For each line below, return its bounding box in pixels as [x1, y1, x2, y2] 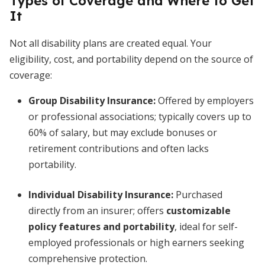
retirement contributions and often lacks [28, 142, 209, 155]
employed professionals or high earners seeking [28, 236, 244, 249]
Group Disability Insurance [28, 94, 153, 107]
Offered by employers [156, 94, 254, 107]
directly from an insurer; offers [28, 204, 166, 217]
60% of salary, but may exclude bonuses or [28, 126, 217, 139]
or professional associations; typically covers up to [28, 110, 251, 123]
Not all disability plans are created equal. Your [9, 37, 212, 50]
